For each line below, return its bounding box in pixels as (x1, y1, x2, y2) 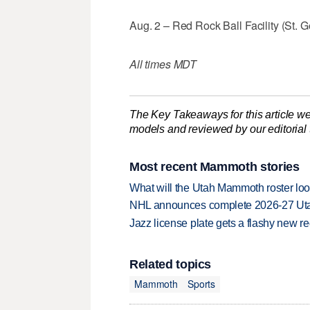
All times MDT (129, 55, 197, 72)
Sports (188, 277, 216, 291)
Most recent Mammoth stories (129, 160, 300, 174)
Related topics (129, 257, 212, 271)
